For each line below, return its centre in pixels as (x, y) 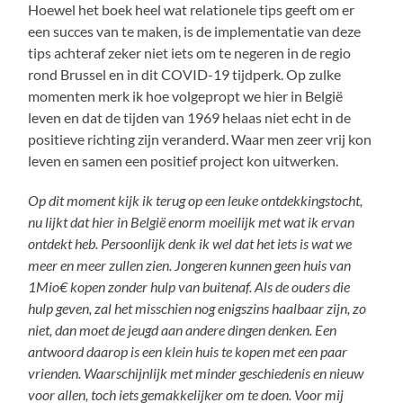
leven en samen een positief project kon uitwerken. (184, 160)
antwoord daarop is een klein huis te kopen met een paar (188, 351)
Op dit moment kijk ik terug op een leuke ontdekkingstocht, (196, 200)
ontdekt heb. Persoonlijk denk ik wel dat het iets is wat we (190, 243)
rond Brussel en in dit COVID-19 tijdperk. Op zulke (185, 74)
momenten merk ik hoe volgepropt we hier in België (186, 95)
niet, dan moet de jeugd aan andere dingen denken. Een (183, 329)
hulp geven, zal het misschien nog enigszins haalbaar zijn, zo (197, 308)
